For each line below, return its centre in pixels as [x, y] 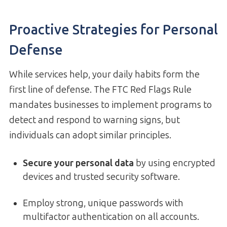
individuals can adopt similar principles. [90, 136]
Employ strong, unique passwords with [103, 203]
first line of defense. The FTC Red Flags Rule [100, 90]
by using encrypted [175, 163]
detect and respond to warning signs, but [94, 120]
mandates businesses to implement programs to [110, 105]
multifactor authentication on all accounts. [111, 217]
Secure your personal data [78, 163]
